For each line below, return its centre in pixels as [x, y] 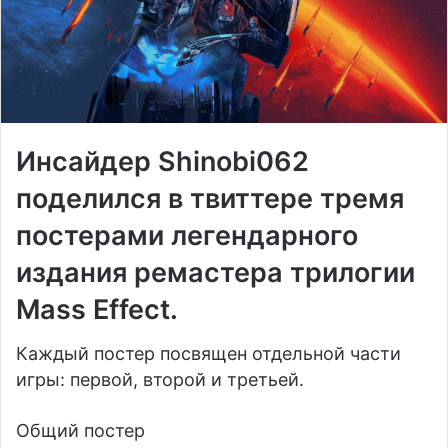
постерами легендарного [187, 235]
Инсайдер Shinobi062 [162, 161]
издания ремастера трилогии [215, 272]
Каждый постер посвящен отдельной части [208, 354]
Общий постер [80, 431]
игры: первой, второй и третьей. [160, 380]
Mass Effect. [97, 309]
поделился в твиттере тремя [210, 198]
